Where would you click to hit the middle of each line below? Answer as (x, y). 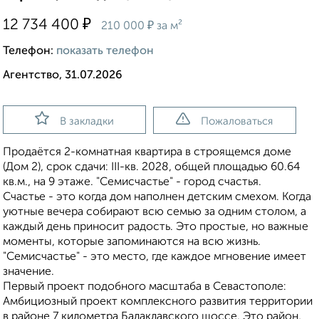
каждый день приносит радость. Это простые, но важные (156, 228)
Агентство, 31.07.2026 (63, 76)
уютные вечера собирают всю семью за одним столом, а (155, 213)
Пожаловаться (237, 122)
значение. (28, 272)
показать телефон (105, 52)
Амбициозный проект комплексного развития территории (158, 302)
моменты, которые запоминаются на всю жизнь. (132, 242)
